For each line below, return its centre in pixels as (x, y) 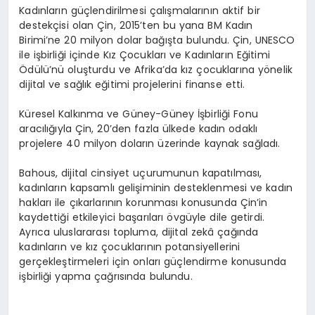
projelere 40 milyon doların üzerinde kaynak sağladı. (150, 143)
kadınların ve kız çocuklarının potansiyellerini (130, 246)
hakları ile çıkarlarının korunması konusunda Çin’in (143, 202)
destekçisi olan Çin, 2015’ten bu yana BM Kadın (136, 25)
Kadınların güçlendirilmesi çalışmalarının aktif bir (140, 10)
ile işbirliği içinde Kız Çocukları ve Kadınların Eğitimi (144, 54)
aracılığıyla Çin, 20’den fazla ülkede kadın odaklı (139, 128)
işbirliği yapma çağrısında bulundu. (106, 276)
